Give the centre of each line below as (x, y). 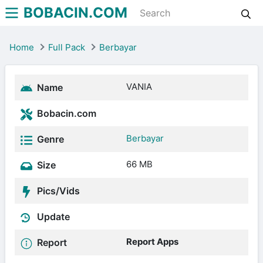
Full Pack (67, 47)
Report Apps (152, 242)
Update (52, 217)
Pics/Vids (57, 191)
